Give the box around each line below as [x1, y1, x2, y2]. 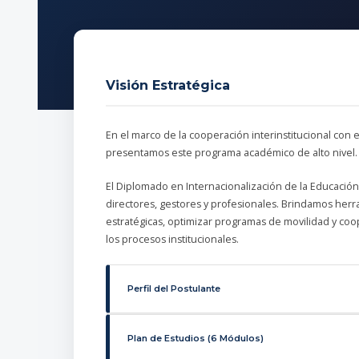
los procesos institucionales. [106, 232, 239, 246]
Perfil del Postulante [127, 282, 220, 294]
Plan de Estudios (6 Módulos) [127, 332, 264, 344]
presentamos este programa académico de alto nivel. [106, 145, 357, 159]
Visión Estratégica [106, 77, 230, 93]
